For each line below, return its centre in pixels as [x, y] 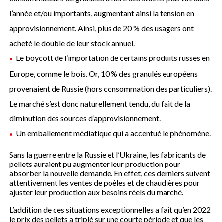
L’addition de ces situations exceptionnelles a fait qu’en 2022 [110, 209]
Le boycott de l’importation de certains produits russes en [113, 57]
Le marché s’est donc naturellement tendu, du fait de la [100, 103]
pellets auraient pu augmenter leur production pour [95, 164]
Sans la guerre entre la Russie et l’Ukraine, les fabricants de [108, 154]
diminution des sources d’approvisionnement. [85, 118]
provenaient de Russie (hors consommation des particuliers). [111, 88]
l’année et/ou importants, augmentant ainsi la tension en [102, 13]
